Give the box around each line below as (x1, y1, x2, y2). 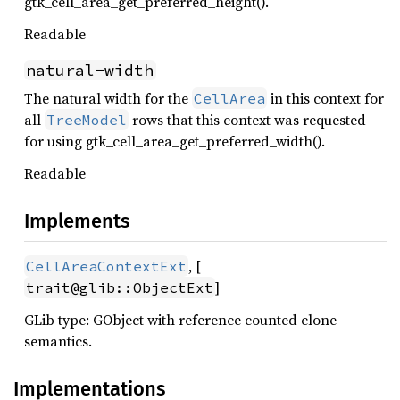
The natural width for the (24, 88, 192, 108)
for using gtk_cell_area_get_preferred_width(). (24, 131, 325, 151)
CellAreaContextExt (26, 257, 187, 275)
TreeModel (46, 111, 127, 129)
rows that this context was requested (129, 110, 366, 129)
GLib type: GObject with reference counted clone (24, 310, 337, 329)
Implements (24, 209, 129, 233)
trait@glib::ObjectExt (26, 279, 213, 296)
